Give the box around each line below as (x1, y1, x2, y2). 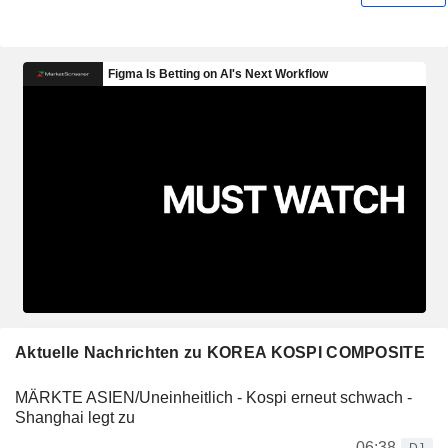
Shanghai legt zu (15, 408, 135, 426)
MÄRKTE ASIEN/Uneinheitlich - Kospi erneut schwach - (15, 388, 412, 406)
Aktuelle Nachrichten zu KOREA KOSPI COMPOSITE (15, 343, 425, 361)
